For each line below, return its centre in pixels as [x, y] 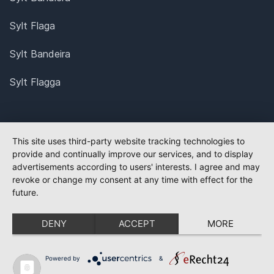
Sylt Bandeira [40, 54]
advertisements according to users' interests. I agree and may [136, 167]
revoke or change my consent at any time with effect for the [132, 180]
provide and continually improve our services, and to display [133, 154]
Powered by [62, 258]
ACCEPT [137, 224]
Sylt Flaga [32, 25]
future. [25, 192]
